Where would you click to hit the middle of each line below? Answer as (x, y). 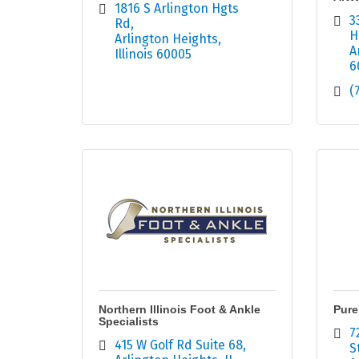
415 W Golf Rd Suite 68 (179, 345)
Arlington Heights (166, 39)
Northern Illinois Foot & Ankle (179, 310)
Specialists (129, 322)
